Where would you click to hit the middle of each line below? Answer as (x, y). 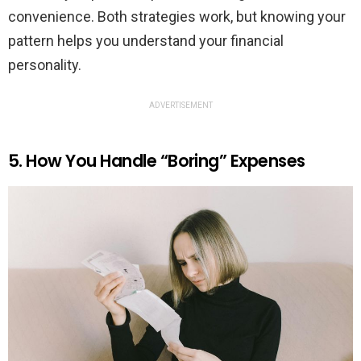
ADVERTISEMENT (180, 105)
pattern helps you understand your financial (146, 40)
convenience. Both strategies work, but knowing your (177, 16)
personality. (45, 64)
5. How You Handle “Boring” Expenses (157, 160)
